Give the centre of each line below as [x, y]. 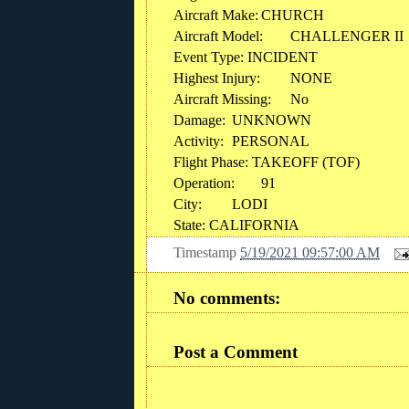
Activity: [199, 141]
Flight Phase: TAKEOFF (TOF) [267, 162]
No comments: [227, 299]
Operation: [204, 183]
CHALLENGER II [347, 36]
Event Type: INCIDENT [246, 57]
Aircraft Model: [218, 36]
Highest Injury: [217, 78]
